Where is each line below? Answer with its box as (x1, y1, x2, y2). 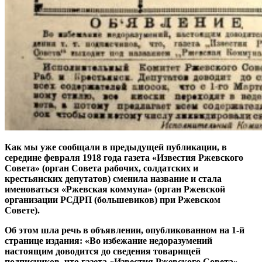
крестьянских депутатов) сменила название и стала (5, 173, 222, 184)
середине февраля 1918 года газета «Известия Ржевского (5, 152, 243, 163)
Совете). (5, 205, 40, 215)
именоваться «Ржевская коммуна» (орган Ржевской (5, 184, 225, 194)
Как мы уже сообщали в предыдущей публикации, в (5, 142, 227, 152)
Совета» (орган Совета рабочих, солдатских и (5, 163, 198, 173)
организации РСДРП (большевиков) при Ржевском (5, 194, 220, 205)
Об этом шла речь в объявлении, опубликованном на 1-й (5, 225, 244, 235)
